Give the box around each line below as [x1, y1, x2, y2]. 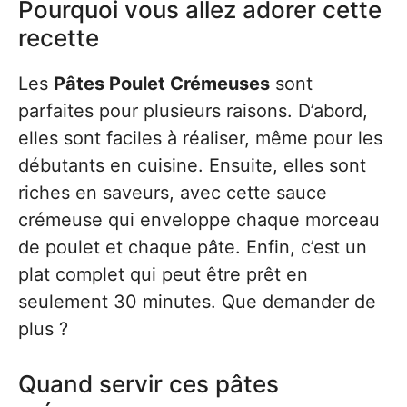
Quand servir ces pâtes [18, 370, 279, 398]
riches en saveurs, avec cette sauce [18, 182, 327, 203]
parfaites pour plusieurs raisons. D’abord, [18, 100, 368, 122]
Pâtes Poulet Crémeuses [54, 73, 270, 94]
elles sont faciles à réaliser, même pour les [18, 127, 382, 149]
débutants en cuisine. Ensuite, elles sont [18, 154, 366, 176]
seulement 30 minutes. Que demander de [18, 291, 376, 313]
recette [18, 24, 99, 52]
